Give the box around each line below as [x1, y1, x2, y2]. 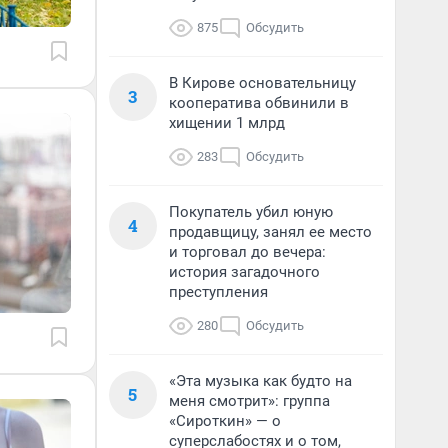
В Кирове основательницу [169, 74, 356, 92]
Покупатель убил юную [169, 203, 333, 221]
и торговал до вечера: [169, 243, 326, 261]
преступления [169, 283, 268, 301]
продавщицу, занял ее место [169, 223, 372, 241]
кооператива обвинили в [169, 94, 349, 112]
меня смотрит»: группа [169, 392, 330, 410]
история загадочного [169, 263, 320, 281]
